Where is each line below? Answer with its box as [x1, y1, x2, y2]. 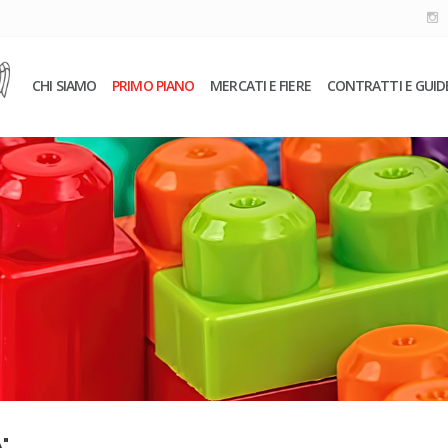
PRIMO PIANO [112, 76, 195, 95]
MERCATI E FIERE [210, 76, 311, 95]
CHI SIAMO [32, 76, 97, 95]
